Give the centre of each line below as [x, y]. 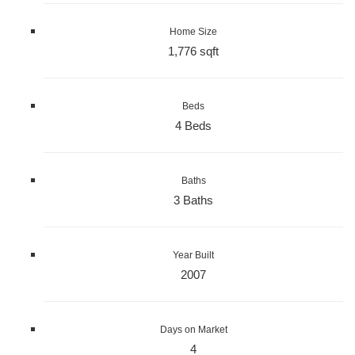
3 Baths [193, 200]
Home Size [193, 32]
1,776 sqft [193, 52]
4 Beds [193, 126]
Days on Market [193, 330]
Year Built [193, 256]
